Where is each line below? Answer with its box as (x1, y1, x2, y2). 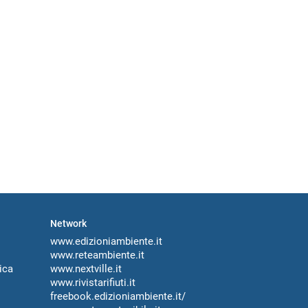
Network (50, 218, 87, 230)
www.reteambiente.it (50, 249, 144, 262)
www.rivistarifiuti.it (50, 276, 135, 289)
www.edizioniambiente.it (50, 235, 162, 248)
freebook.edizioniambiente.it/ (50, 290, 186, 303)
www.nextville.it (50, 263, 122, 276)
